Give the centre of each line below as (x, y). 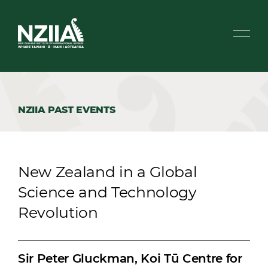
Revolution (58, 212)
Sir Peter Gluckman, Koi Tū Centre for (130, 258)
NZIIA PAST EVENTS (67, 110)
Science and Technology (107, 192)
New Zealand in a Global (108, 172)
